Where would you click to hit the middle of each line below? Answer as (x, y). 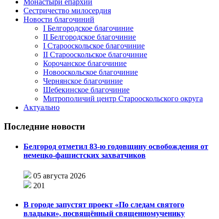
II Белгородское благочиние (89, 37)
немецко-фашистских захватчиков (85, 155)
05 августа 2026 (59, 175)
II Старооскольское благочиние (95, 55)
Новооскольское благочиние (90, 72)
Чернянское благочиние (83, 81)
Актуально (42, 108)
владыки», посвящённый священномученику (104, 213)
